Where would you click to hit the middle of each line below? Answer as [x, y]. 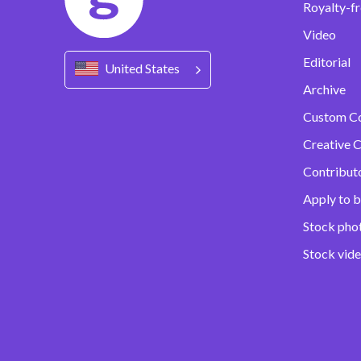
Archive [324, 89]
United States [142, 68]
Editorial [327, 62]
